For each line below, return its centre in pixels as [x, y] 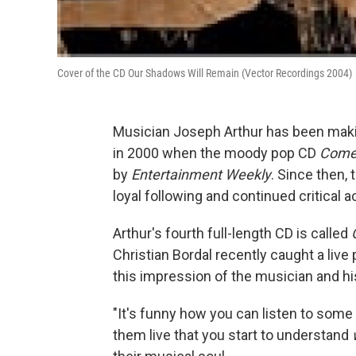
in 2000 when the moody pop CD [216, 153]
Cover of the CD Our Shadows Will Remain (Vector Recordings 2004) [205, 73]
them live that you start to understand [232, 335]
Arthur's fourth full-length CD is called [232, 233]
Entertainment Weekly [201, 174]
